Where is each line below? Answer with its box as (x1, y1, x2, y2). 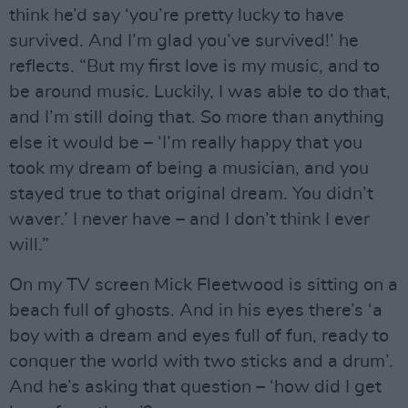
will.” (9, 236, 49, 255)
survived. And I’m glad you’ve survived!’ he (9, 32, 359, 51)
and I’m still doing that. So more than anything (9, 108, 384, 127)
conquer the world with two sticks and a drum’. (9, 352, 393, 372)
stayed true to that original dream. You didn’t (9, 185, 373, 204)
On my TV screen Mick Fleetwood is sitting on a (9, 276, 398, 295)
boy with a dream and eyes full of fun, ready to (9, 327, 389, 346)
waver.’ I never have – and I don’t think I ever (9, 210, 370, 229)
